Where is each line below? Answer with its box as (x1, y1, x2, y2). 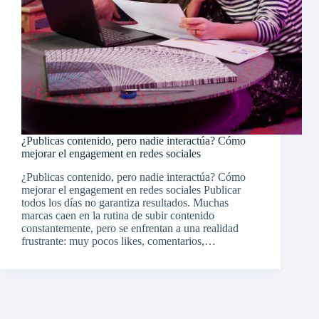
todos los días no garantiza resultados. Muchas (21, 197, 229, 209)
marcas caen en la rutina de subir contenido (21, 209, 214, 222)
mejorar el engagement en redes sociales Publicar (21, 184, 241, 197)
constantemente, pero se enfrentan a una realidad (21, 222, 239, 235)
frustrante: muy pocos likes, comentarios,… (21, 235, 216, 248)
